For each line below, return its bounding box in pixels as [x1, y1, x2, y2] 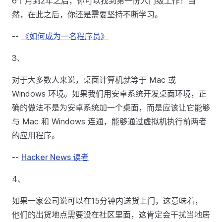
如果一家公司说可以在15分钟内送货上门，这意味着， [12, 196, 203, 206]
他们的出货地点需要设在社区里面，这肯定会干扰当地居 [12, 210, 210, 220]
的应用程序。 [12, 130, 59, 140]
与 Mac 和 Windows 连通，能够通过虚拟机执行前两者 [12, 116, 207, 126]
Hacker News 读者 [21, 152, 89, 162]
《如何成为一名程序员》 [21, 31, 109, 41]
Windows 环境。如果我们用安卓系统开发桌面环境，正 [12, 89, 207, 99]
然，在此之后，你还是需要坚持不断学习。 [12, 9, 163, 19]
